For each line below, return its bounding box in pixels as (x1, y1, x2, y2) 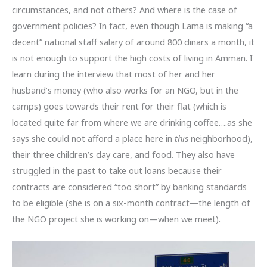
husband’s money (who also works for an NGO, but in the (12, 84, 238, 97)
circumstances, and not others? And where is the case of (12, 4, 237, 16)
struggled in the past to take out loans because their (12, 164, 222, 177)
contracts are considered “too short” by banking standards (12, 181, 247, 193)
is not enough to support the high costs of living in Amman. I (12, 52, 253, 64)
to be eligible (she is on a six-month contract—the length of (12, 197, 250, 209)
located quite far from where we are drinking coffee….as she (12, 116, 252, 129)
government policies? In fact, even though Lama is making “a (12, 20, 253, 32)
